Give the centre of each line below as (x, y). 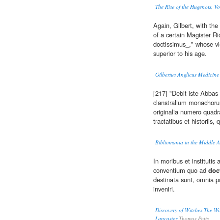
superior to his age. (180, 54)
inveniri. (164, 189)
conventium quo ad (181, 170)
